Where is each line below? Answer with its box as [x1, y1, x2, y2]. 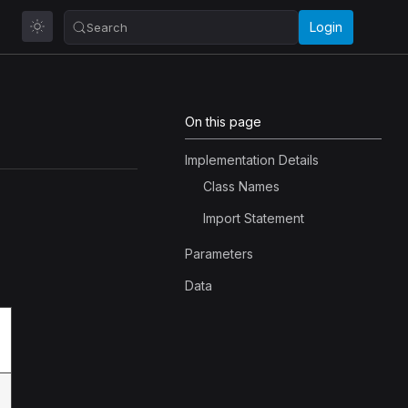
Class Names [203, 178, 280, 194]
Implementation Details [185, 152, 319, 168]
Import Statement [203, 210, 304, 226]
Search [87, 19, 127, 35]
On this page [185, 114, 261, 129]
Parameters [185, 246, 253, 261]
